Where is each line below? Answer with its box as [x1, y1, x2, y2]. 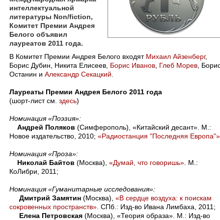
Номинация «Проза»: [9, 150, 78, 158]
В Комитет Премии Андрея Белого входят [9, 53, 146, 60]
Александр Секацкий [45, 70, 111, 78]
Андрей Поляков [17, 123, 75, 131]
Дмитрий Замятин [19, 194, 81, 202]
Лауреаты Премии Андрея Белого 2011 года [9, 88, 162, 96]
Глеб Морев [159, 61, 197, 69]
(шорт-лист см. [9, 97, 59, 105]
